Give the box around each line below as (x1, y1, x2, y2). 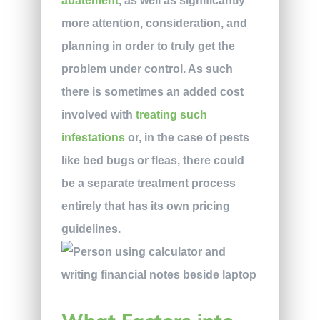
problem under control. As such (61, 63, 233, 76)
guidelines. (61, 223, 121, 236)
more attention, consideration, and (61, 17, 247, 30)
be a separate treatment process (61, 177, 236, 190)
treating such (135, 109, 207, 121)
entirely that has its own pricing (61, 200, 230, 213)
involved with (61, 109, 136, 121)
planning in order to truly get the (61, 40, 235, 53)
